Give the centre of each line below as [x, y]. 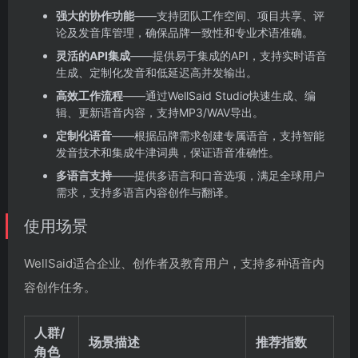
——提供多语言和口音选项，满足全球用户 [218, 175]
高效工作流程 [89, 95]
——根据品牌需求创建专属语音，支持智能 [218, 135]
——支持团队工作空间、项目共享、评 [229, 15]
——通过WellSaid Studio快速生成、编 [219, 95]
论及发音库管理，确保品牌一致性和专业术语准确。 [185, 32]
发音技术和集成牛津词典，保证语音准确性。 [168, 152]
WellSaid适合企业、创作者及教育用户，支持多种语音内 [174, 263]
